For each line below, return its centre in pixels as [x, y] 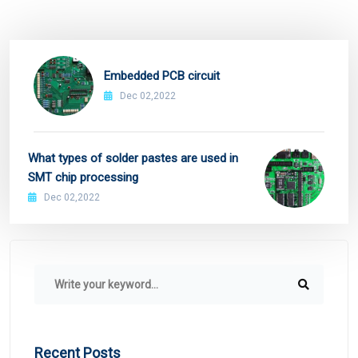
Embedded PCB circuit [162, 76]
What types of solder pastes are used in [133, 158]
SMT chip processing [83, 177]
